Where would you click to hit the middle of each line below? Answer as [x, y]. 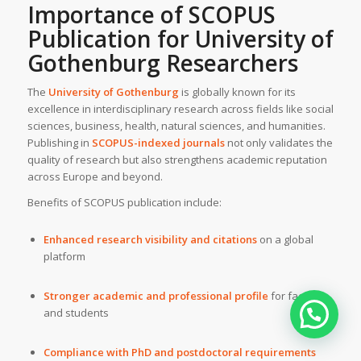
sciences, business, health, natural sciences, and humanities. [176, 125]
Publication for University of [180, 38]
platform [64, 256]
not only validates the [278, 142]
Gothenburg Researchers [162, 62]
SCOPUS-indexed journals [158, 142]
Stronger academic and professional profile [156, 295]
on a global [285, 239]
